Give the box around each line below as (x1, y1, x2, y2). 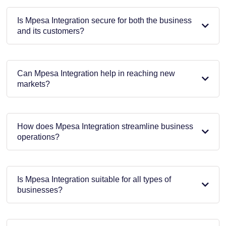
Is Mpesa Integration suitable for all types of (17, 175, 171, 184)
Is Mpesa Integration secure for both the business (17, 16, 192, 25)
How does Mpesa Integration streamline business (17, 122, 193, 131)
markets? (17, 79, 50, 88)
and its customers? (17, 26, 84, 35)
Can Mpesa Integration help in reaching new (17, 69, 175, 78)
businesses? (17, 185, 63, 194)
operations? (17, 132, 60, 141)
